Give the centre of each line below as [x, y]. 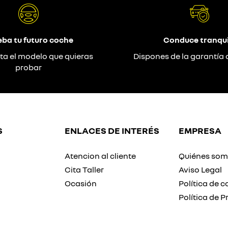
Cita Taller [84, 170]
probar [28, 67]
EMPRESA [200, 131]
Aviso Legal [200, 170]
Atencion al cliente [100, 156]
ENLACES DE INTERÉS [112, 131]
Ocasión [81, 183]
